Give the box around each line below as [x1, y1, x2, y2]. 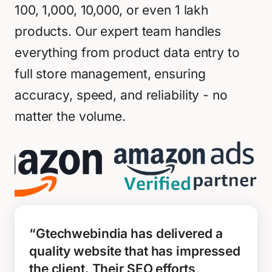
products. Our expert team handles [15, 24, 222, 39]
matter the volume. [15, 109, 126, 124]
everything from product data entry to [15, 45, 240, 60]
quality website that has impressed [29, 243, 241, 259]
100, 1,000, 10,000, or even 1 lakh [15, 2, 209, 18]
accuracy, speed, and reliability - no [15, 87, 228, 103]
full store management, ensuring [15, 66, 206, 81]
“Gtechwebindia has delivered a [29, 226, 223, 241]
